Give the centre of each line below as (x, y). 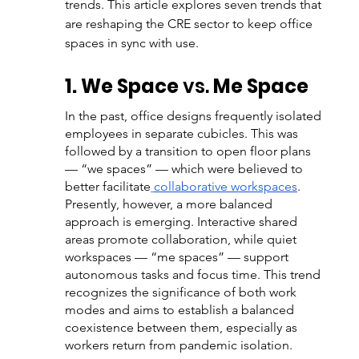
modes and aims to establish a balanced (181, 310)
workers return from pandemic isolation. (178, 345)
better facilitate (107, 186)
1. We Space (123, 86)
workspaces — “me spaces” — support (178, 257)
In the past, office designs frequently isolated (194, 116)
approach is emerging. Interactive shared (182, 222)
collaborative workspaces (225, 186)
